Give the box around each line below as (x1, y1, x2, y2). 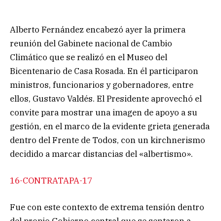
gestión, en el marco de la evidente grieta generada (10, 120, 210, 132)
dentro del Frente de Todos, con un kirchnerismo (10, 134, 205, 146)
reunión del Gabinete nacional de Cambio (10, 37, 172, 49)
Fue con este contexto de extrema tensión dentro (10, 201, 204, 213)
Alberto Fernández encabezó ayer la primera (10, 24, 185, 35)
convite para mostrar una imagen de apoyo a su (10, 107, 197, 118)
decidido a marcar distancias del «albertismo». (10, 148, 193, 159)
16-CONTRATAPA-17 (10, 175, 92, 186)
